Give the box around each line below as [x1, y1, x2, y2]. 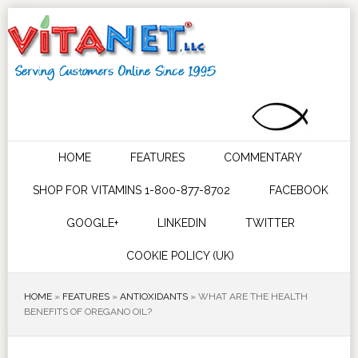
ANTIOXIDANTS [119, 291, 188, 302]
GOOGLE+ [66, 217, 118, 229]
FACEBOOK [268, 184, 328, 197]
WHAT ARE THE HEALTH [197, 291, 308, 302]
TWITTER [245, 217, 295, 229]
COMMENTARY [224, 151, 303, 164]
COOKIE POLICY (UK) [126, 249, 235, 262]
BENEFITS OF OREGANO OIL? [23, 306, 152, 317]
